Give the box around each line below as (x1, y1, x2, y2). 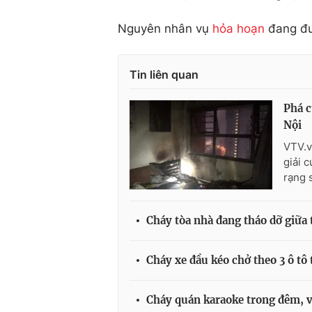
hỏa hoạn (212, 21, 265, 36)
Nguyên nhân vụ (118, 21, 212, 36)
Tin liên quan (130, 67, 198, 81)
